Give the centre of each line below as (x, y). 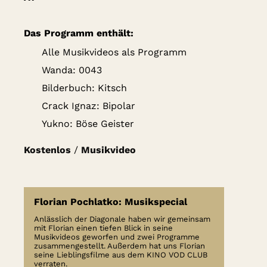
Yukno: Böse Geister (88, 124)
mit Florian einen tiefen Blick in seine (103, 228)
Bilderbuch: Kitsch (84, 88)
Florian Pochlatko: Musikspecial (111, 202)
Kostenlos (47, 150)
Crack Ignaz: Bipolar (89, 106)
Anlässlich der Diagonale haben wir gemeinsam (122, 219)
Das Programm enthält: (79, 33)
